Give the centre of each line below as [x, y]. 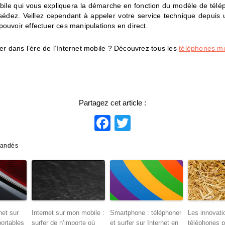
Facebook [146, 123]
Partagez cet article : [113, 103]
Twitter [154, 123]
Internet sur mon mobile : [68, 213]
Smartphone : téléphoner [145, 213]
